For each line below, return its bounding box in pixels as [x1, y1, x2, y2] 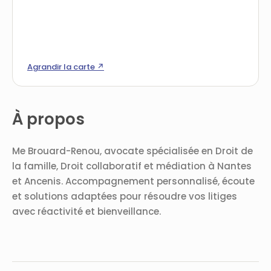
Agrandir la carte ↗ [27, 61, 104, 73]
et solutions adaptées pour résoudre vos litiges [12, 190, 237, 203]
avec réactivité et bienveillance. [12, 205, 161, 218]
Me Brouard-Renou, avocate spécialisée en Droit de [12, 145, 253, 157]
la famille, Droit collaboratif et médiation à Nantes [12, 160, 252, 172]
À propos [12, 108, 85, 130]
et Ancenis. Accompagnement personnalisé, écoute [12, 175, 255, 188]
